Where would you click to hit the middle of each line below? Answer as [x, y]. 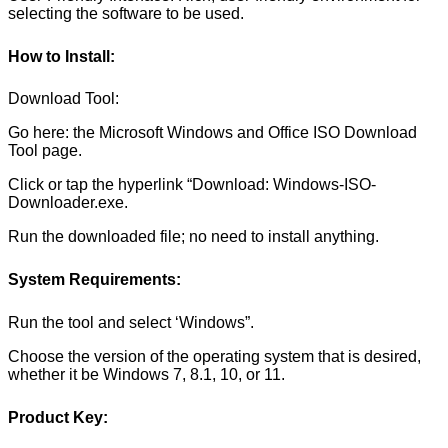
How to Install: [61, 56]
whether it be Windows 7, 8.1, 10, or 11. [146, 374]
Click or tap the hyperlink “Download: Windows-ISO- [192, 185]
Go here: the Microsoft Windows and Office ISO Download [212, 133]
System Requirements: [94, 280]
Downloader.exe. [68, 203]
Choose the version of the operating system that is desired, [214, 356]
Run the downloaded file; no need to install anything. [193, 237]
